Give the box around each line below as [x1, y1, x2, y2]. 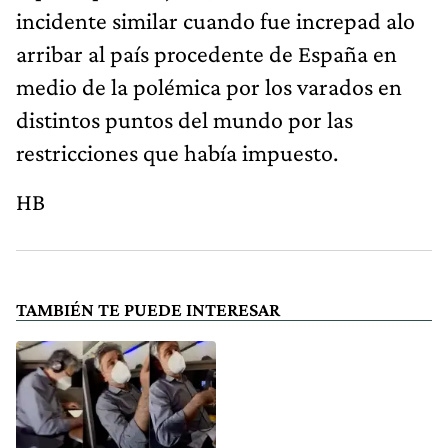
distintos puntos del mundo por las [16, 105, 353, 133]
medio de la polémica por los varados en [16, 72, 402, 100]
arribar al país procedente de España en [16, 39, 397, 67]
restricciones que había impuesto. [16, 138, 338, 166]
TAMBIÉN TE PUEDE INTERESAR [16, 298, 280, 320]
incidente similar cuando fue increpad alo [16, 6, 415, 34]
